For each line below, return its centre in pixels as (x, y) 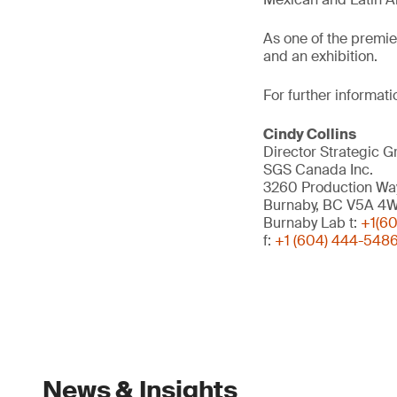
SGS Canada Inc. (318, 170)
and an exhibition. (320, 56)
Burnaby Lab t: (312, 223)
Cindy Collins (310, 134)
